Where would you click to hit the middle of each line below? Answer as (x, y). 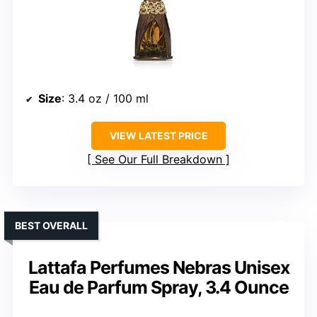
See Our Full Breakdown (158, 160)
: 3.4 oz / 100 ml (105, 99)
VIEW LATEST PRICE (158, 136)
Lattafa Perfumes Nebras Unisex (158, 268)
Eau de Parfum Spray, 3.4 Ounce (158, 288)
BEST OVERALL (51, 226)
